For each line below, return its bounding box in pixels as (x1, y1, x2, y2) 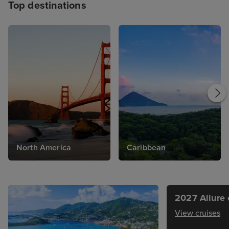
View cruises (175, 208, 220, 219)
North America (16, 143, 72, 153)
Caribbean (127, 143, 166, 153)
